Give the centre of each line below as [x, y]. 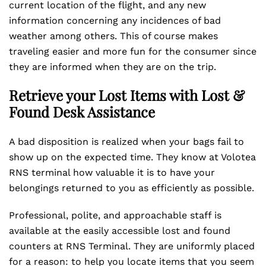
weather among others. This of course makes [113, 36]
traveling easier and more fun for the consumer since [133, 51]
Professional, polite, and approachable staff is [115, 215]
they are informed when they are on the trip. [114, 67]
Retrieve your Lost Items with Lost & [127, 95]
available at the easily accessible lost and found [120, 231]
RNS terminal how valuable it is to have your [112, 172]
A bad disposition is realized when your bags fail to [126, 142]
